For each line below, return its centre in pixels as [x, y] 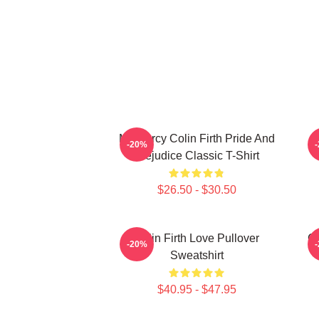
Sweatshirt [197, 255]
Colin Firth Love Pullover [197, 238]
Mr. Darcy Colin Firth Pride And [197, 138]
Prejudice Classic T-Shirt [197, 156]
